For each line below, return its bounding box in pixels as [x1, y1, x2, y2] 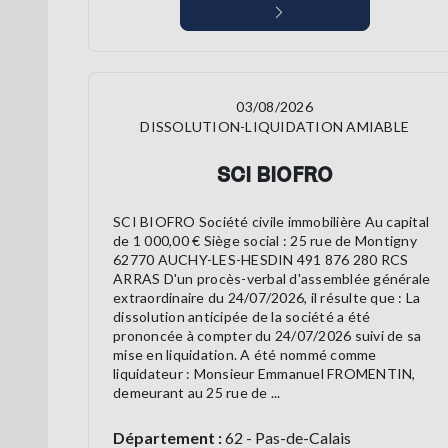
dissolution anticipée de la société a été [113, 308, 371, 326]
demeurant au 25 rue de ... [113, 384, 281, 402]
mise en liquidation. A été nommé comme [113, 346, 377, 364]
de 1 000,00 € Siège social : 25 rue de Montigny [113, 232, 417, 250]
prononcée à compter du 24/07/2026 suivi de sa [113, 327, 422, 345]
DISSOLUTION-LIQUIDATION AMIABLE [140, 118, 410, 136]
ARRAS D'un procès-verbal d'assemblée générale [113, 270, 431, 288]
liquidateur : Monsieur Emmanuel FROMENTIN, [113, 365, 416, 383]
